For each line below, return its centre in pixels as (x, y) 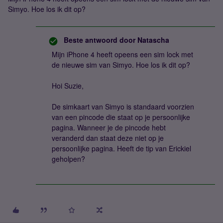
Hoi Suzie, (68, 86)
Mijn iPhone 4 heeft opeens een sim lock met (122, 54)
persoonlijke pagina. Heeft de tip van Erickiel (121, 148)
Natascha (152, 40)
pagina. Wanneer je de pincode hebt (109, 127)
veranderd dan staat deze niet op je (108, 138)
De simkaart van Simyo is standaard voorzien (123, 107)
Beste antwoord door (100, 40)
